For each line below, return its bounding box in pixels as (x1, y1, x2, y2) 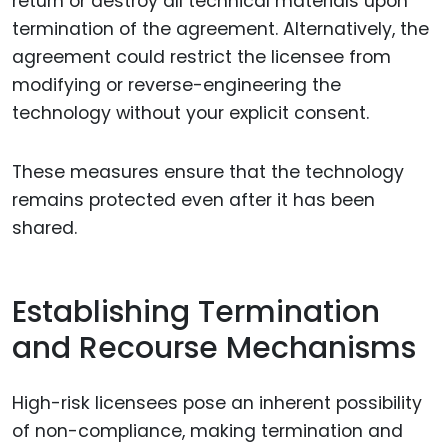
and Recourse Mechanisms (12, 327, 416, 370)
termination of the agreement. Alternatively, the (12, 17, 429, 42)
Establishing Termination (12, 291, 380, 334)
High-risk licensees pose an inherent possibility (12, 390, 422, 415)
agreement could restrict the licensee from (12, 45, 391, 70)
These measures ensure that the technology (12, 159, 404, 184)
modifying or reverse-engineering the (12, 73, 341, 98)
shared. (12, 215, 77, 240)
